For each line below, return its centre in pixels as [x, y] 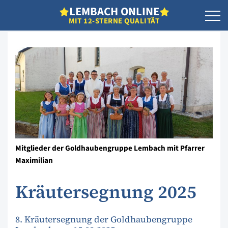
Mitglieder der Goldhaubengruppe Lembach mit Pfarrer [110, 148]
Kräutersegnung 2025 [106, 192]
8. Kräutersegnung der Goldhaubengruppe [104, 219]
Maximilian [34, 161]
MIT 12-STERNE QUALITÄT [114, 21]
